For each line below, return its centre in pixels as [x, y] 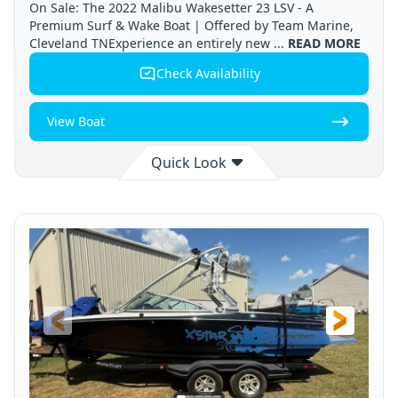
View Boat [76, 121]
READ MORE [322, 43]
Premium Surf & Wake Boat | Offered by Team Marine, [191, 25]
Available [89, 179]
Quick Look [188, 162]
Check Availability [208, 73]
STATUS [89, 195]
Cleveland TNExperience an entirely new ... [157, 43]
